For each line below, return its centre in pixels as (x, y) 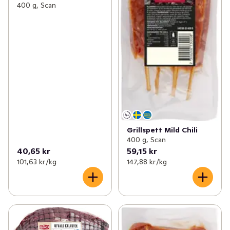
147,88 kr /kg (147, 162)
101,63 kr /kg (37, 162)
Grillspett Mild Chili (162, 130)
